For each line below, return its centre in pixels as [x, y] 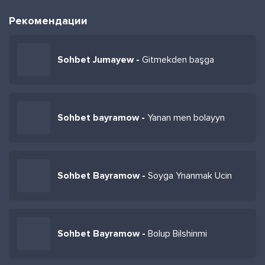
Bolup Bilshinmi [177, 234]
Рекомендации [48, 21]
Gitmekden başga [178, 60]
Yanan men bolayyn [186, 118]
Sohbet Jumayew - [100, 60]
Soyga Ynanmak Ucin [190, 176]
